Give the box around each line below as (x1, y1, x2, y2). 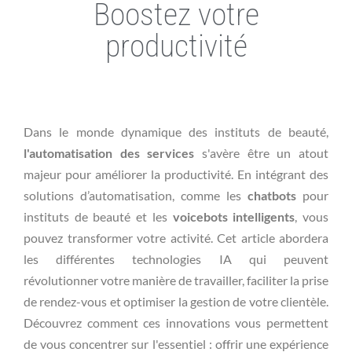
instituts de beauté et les (24, 208, 173, 224)
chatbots (247, 187, 296, 203)
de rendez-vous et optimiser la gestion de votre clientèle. (24, 293, 328, 309)
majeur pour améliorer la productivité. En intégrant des (24, 166, 328, 181)
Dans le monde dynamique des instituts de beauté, (24, 123, 328, 139)
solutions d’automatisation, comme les (24, 187, 247, 203)
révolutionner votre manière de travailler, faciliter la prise (24, 272, 328, 288)
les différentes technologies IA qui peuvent (24, 251, 328, 266)
